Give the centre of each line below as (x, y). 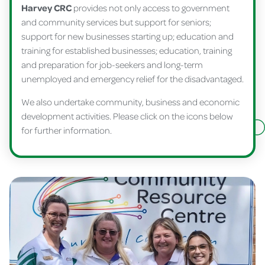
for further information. (67, 130)
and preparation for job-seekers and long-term (112, 65)
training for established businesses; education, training (127, 51)
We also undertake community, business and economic (130, 102)
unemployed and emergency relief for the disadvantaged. (132, 79)
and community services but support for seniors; (116, 22)
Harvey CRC (47, 8)
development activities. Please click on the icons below (127, 116)
